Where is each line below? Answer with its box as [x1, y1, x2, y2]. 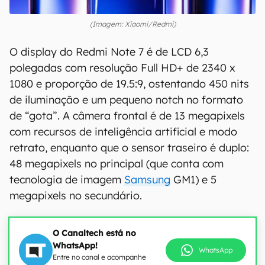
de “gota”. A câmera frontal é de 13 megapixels [9, 109, 245, 122]
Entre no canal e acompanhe [53, 253, 146, 261]
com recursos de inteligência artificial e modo [9, 125, 237, 138]
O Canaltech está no [53, 228, 136, 238]
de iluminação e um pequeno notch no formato [9, 93, 243, 106]
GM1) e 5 [170, 173, 216, 186]
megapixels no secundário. [9, 189, 142, 202]
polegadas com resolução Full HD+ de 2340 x [9, 61, 235, 75]
